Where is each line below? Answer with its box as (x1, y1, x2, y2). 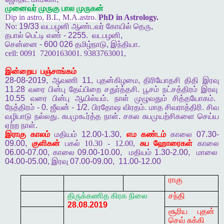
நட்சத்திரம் (162, 85, 197, 94)
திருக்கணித (67, 191, 109, 200)
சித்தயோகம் (172, 94, 213, 103)
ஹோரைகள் (153, 139, 193, 148)
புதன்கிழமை (96, 76, 138, 85)
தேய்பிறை (69, 85, 101, 94)
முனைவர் (5, 4, 36, 13)
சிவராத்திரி (165, 103, 202, 112)
